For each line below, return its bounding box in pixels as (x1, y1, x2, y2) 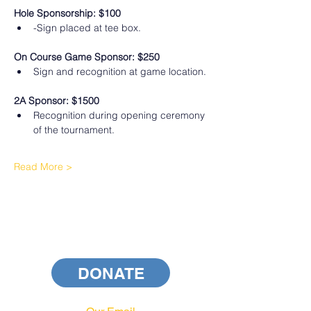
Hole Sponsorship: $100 (14, 7, 121, 19)
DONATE (77, 263, 144, 283)
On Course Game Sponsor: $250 (14, 51, 160, 63)
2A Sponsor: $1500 (14, 94, 99, 107)
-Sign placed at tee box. (33, 22, 141, 34)
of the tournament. (33, 124, 115, 136)
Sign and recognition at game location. (33, 65, 206, 78)
